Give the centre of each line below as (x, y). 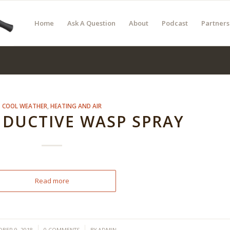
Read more (52, 181)
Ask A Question (91, 23)
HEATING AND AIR (76, 106)
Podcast (175, 23)
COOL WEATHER (25, 106)
